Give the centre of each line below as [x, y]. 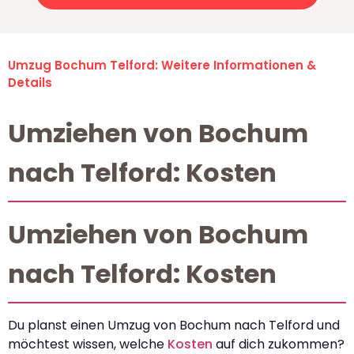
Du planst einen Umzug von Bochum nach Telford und [174, 326]
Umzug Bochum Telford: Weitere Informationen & [162, 66]
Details [30, 83]
